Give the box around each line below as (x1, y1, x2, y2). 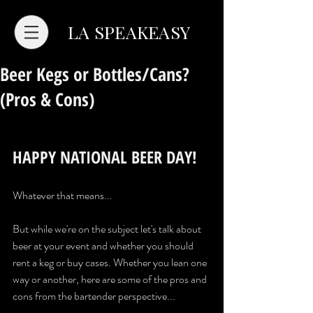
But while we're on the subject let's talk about (13, 221, 203, 237)
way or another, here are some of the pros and (13, 271, 209, 287)
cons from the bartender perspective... (13, 288, 175, 304)
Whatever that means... (13, 187, 112, 203)
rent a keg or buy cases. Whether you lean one (13, 254, 209, 270)
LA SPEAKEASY (68, 20, 190, 43)
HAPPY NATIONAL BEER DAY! (13, 145, 197, 168)
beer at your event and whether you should (13, 238, 196, 254)
